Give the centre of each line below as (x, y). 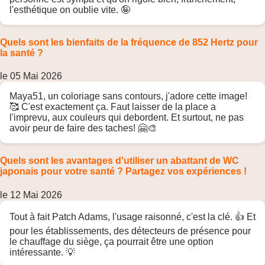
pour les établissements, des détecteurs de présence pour (130, 231)
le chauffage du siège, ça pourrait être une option (112, 241)
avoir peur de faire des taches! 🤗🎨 (83, 128)
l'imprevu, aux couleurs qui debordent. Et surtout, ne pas (127, 118)
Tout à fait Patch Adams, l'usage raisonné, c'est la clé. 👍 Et (132, 216)
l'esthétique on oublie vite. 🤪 (70, 9)
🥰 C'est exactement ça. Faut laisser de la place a (113, 107)
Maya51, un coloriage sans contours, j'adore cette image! (128, 96)
